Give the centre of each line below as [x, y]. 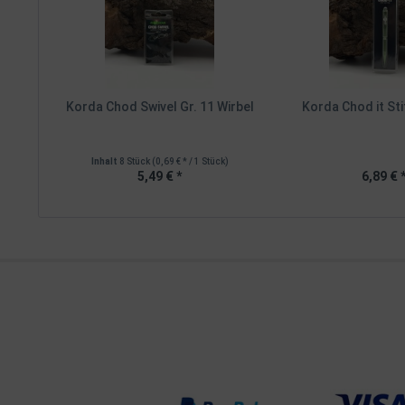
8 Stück [135, 161]
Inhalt [105, 161]
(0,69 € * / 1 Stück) [190, 161]
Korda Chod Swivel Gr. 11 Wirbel [160, 107]
